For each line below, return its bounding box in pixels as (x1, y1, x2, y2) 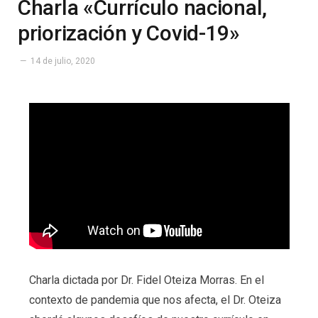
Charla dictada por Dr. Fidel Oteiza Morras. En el (28, 273, 264, 287)
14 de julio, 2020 (31, 56, 95, 66)
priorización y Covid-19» (18, 21, 240, 45)
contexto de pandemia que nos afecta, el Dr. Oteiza (28, 293, 281, 307)
